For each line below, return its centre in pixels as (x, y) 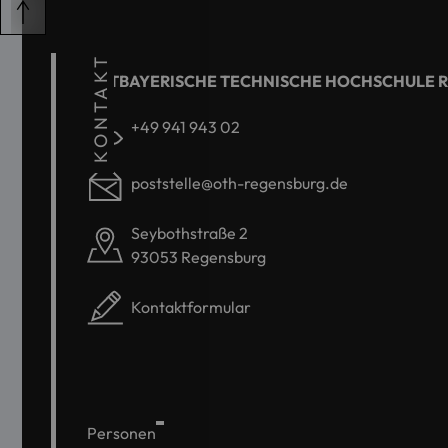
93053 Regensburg (198, 257)
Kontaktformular (191, 307)
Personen (121, 433)
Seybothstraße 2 (189, 233)
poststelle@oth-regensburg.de (239, 183)
